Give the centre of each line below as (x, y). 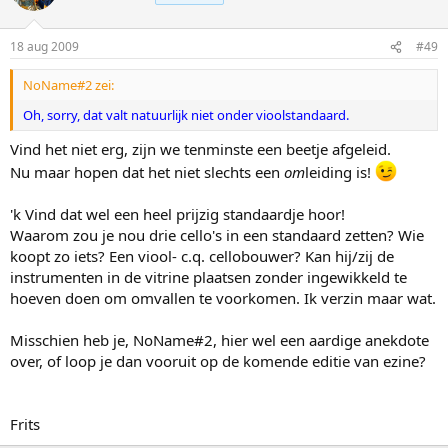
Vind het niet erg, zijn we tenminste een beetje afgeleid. (200, 148)
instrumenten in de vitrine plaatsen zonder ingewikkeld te (208, 276)
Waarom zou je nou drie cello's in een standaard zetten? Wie (217, 234)
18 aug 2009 (44, 46)
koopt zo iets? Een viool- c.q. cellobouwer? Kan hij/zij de (202, 255)
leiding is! (340, 171)
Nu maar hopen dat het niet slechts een (147, 171)
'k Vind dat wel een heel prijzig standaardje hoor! (177, 213)
